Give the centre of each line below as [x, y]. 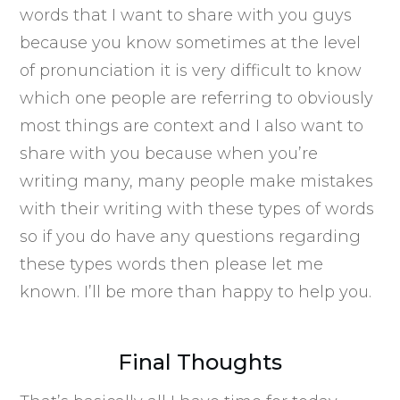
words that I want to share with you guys [186, 15]
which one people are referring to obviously [197, 98]
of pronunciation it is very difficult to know [191, 70]
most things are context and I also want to [192, 125]
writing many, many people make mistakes [197, 181]
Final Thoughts [200, 362]
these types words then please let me [172, 264]
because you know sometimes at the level [191, 42]
